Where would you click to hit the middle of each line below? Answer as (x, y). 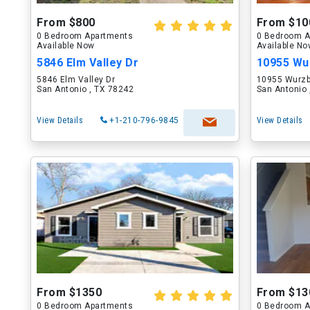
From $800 (66, 22)
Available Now (66, 46)
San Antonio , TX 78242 (85, 89)
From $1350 (69, 292)
